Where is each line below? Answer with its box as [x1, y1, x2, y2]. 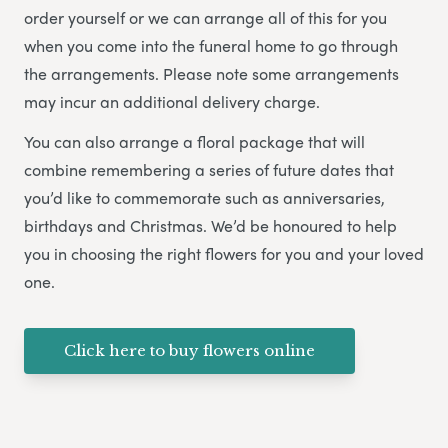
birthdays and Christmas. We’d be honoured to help [24, 214, 397, 238]
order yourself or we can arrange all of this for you [24, 6, 387, 30]
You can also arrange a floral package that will [24, 130, 365, 154]
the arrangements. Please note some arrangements [24, 62, 399, 86]
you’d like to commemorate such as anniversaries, [24, 186, 385, 210]
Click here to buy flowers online [64, 341, 315, 361]
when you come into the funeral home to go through [24, 34, 398, 58]
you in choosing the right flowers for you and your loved [24, 242, 424, 266]
